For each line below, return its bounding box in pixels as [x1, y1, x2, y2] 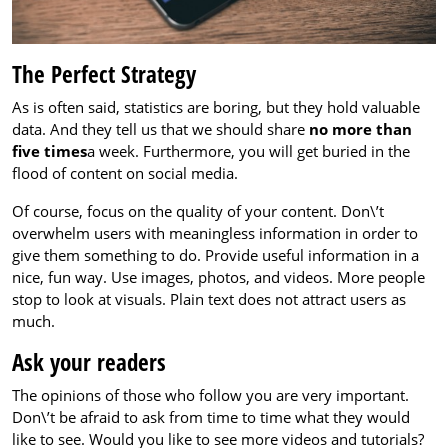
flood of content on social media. [12, 163, 238, 183]
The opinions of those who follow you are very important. [12, 385, 409, 405]
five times [12, 141, 87, 161]
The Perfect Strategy [12, 58, 196, 90]
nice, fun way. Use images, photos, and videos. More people [12, 267, 425, 287]
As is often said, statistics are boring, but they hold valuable [12, 97, 420, 117]
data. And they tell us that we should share [12, 119, 309, 139]
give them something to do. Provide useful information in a [12, 245, 419, 265]
